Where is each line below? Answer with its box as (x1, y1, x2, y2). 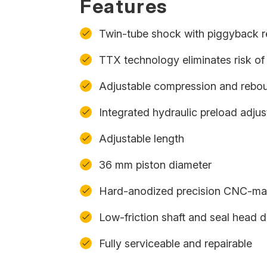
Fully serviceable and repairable (99, 237, 252, 250)
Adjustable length (99, 132, 184, 145)
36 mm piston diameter (99, 158, 212, 171)
